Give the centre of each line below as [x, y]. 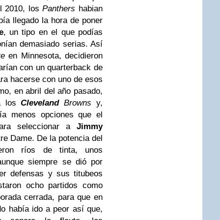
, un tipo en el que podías [53, 32]
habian [89, 8]
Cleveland [40, 103]
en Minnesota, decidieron [54, 55]
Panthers [59, 8]
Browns [75, 103]
